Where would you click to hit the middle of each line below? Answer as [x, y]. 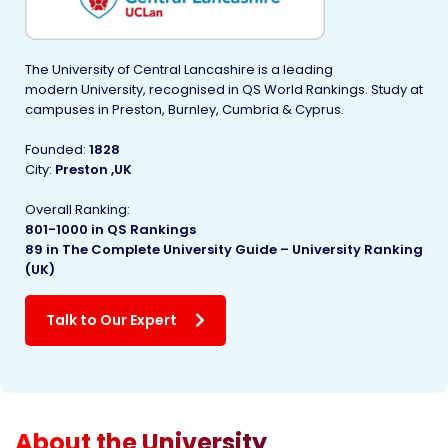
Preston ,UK [93, 169]
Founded [54, 149]
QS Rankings [150, 229]
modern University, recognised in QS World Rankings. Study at [224, 89]
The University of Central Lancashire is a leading [179, 69]
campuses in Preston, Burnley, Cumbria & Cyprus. [184, 109]
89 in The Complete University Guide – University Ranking [224, 249]
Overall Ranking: [77, 209]
